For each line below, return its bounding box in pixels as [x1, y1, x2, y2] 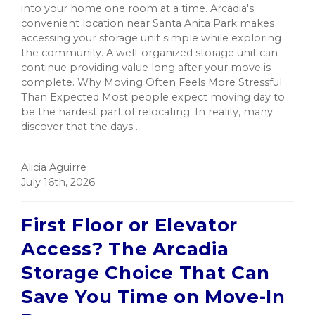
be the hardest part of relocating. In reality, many [21, 105, 273, 119]
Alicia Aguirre [21, 161, 86, 174]
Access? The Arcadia [21, 238, 229, 261]
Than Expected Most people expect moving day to [21, 91, 285, 104]
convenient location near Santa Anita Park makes [21, 17, 274, 30]
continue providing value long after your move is [21, 61, 271, 75]
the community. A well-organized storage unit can [21, 46, 278, 60]
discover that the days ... [21, 120, 142, 134]
